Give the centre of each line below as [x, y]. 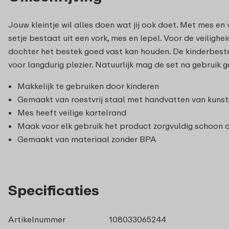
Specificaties [54, 190]
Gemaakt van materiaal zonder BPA [87, 139]
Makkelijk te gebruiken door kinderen [88, 86]
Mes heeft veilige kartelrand [72, 113]
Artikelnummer [37, 220]
